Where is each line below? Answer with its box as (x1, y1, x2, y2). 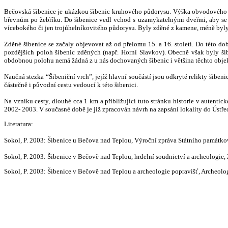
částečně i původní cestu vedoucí (4, 81, 96, 89)
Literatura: (4, 120, 33, 128)
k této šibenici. (96, 81, 138, 89)
